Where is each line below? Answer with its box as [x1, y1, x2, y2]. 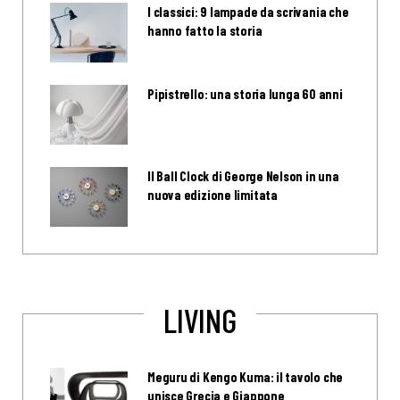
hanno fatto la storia [147, 21, 262, 38]
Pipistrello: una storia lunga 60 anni [147, 85, 343, 102]
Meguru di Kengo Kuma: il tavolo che [147, 369, 344, 386]
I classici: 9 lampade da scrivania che [147, 3, 349, 20]
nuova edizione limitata [147, 186, 278, 203]
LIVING [163, 300, 237, 340]
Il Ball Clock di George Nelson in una [147, 167, 339, 184]
